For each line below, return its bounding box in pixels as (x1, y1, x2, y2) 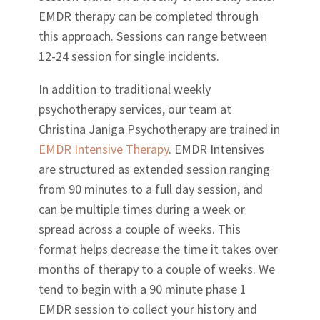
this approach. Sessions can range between (39, 28, 268, 45)
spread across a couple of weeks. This (39, 221, 241, 238)
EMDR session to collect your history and (39, 301, 258, 318)
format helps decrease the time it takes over (39, 241, 279, 258)
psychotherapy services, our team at (39, 101, 232, 118)
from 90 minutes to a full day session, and (39, 181, 264, 198)
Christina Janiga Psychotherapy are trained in (39, 121, 281, 138)
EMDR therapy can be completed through (39, 8, 259, 25)
